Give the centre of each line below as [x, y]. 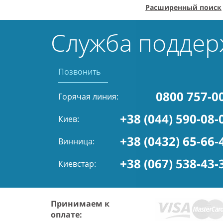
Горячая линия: [88, 97]
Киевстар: [77, 164]
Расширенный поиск [183, 7]
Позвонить [79, 72]
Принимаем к [80, 204]
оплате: [66, 215]
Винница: [76, 141]
